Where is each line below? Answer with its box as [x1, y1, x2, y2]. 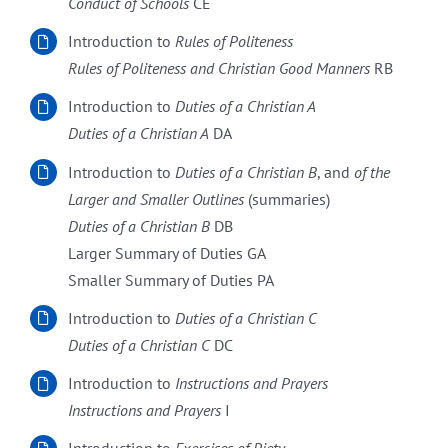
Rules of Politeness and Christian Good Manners [68, 58, 371, 79]
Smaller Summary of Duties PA [68, 269, 275, 290]
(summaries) [244, 188, 331, 209]
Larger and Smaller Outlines [68, 188, 245, 209]
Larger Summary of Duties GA [68, 242, 267, 263]
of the [354, 161, 391, 182]
